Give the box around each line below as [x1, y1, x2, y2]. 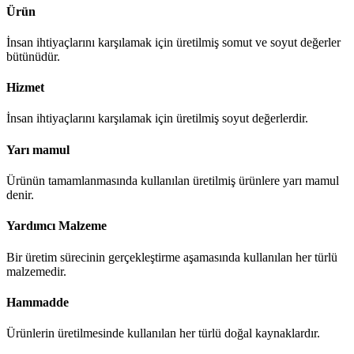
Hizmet [6, 81, 44, 95]
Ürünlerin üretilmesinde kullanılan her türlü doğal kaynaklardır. [6, 326, 320, 341]
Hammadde [6, 295, 69, 309]
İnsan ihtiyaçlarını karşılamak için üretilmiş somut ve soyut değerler [6, 35, 341, 49]
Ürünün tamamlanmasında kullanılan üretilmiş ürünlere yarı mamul [6, 174, 339, 187]
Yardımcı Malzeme [6, 219, 107, 233]
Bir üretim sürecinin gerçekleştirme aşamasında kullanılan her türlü [6, 250, 337, 264]
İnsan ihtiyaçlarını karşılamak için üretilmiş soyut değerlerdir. [6, 111, 308, 126]
